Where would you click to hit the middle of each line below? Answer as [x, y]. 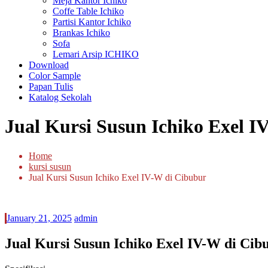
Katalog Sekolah [60, 97]
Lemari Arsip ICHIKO [96, 54]
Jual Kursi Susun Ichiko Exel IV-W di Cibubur [117, 177]
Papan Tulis [51, 86]
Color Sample [55, 76]
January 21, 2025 [39, 218]
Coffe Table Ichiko [88, 11]
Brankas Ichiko [81, 33]
